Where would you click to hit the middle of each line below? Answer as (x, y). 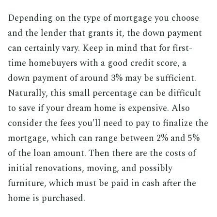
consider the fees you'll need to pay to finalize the (108, 123)
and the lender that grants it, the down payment (105, 33)
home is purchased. (46, 198)
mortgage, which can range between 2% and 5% (104, 138)
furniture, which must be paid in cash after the (102, 183)
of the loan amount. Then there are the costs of (102, 153)
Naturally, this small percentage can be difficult (104, 93)
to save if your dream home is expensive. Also (99, 108)
